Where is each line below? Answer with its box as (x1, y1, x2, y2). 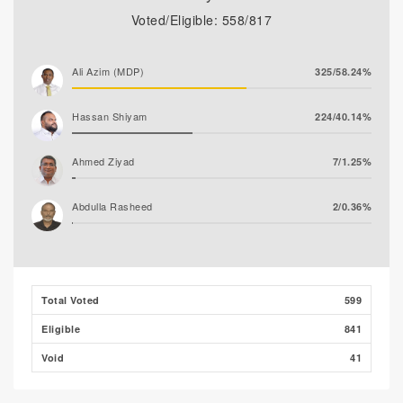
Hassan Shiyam (72, 109, 148, 123)
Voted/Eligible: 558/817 (130, 11, 273, 29)
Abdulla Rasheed (72, 199, 153, 213)
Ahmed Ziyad (72, 154, 135, 168)
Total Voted (41, 293, 100, 307)
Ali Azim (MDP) (72, 64, 144, 78)
